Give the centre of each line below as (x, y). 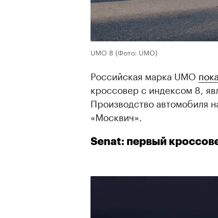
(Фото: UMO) (136, 52)
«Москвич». (116, 116)
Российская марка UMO (145, 75)
